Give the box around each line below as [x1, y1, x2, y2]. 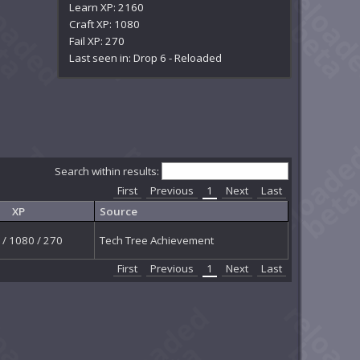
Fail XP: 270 [69, 33, 125, 48]
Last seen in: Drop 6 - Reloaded [69, 50, 223, 65]
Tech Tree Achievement [99, 232, 214, 247]
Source [99, 203, 137, 219]
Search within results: [54, 163, 162, 178]
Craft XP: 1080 [69, 16, 141, 31]
